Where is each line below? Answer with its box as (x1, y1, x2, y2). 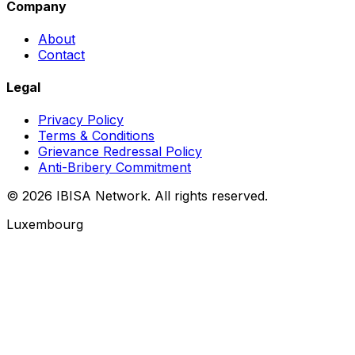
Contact (38, 46, 85, 63)
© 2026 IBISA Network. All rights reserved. (6, 188, 268, 204)
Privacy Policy (38, 112, 124, 128)
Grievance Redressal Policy (38, 143, 202, 160)
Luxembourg (6, 216, 83, 233)
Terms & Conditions (38, 128, 155, 144)
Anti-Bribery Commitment (38, 159, 191, 176)
